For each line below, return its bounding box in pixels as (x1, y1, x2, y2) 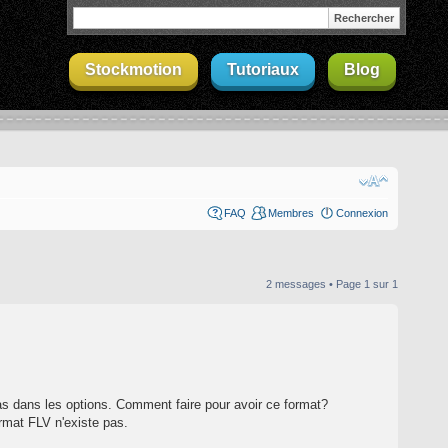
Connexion (336, 207, 388, 219)
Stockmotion (85, 61, 182, 78)
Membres (268, 207, 314, 219)
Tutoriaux (227, 61, 299, 78)
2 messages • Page (266, 278, 364, 290)
